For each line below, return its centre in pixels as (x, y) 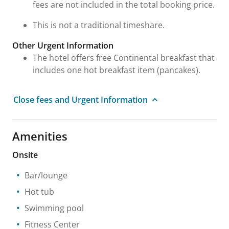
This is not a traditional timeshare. (99, 25)
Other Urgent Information (63, 45)
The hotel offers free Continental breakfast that (124, 58)
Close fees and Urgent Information (81, 100)
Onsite (25, 155)
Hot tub (39, 192)
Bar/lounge (46, 175)
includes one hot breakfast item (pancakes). (117, 70)
